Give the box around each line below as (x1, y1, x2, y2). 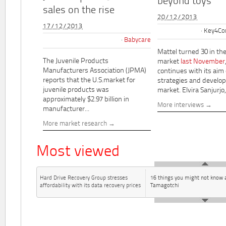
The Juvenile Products (43, 58, 108, 66)
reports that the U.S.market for (43, 77, 135, 85)
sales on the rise (43, 6, 115, 16)
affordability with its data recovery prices (40, 183, 141, 189)
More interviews (157, 102, 204, 108)
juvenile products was (43, 86, 109, 94)
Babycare (124, 37, 151, 44)
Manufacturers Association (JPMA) (43, 67, 146, 75)
